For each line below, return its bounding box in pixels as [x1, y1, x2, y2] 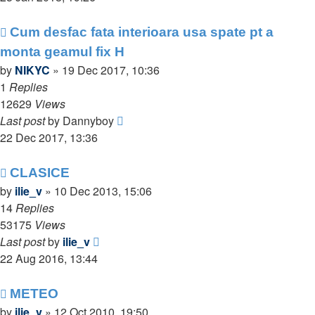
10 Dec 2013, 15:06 [54, 183, 152, 199]
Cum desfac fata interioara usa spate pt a [10, 25, 274, 39]
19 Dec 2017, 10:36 [62, 62, 160, 78]
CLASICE [10, 165, 70, 180]
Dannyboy [63, 112, 114, 129]
